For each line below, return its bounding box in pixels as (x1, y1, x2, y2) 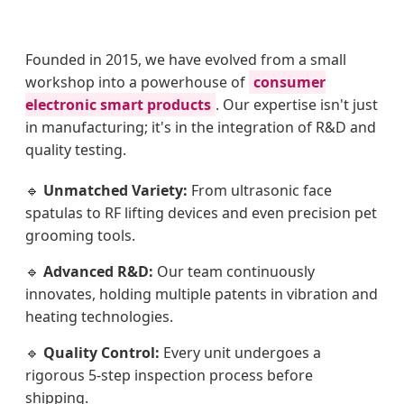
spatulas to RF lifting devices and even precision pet (25, 203, 377, 224)
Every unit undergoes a (160, 343, 321, 363)
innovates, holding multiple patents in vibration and (25, 284, 378, 305)
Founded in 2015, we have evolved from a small (25, 50, 346, 70)
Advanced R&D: (43, 262, 153, 282)
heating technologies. (25, 307, 173, 327)
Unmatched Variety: (43, 180, 188, 201)
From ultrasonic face (188, 180, 332, 201)
